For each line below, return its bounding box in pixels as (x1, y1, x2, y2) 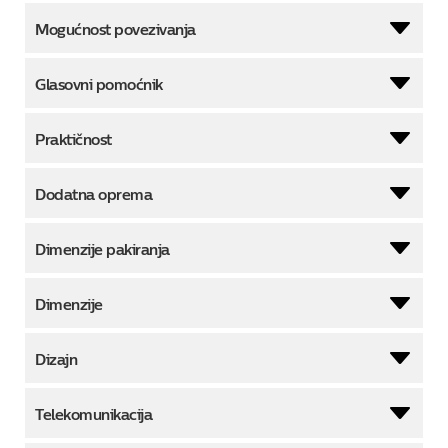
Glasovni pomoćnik (35, 75, 163, 94)
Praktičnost (35, 130, 112, 149)
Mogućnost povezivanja (35, 20, 196, 39)
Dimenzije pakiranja (35, 240, 170, 259)
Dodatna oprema (35, 185, 152, 204)
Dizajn (35, 350, 77, 369)
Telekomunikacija (35, 405, 152, 424)
